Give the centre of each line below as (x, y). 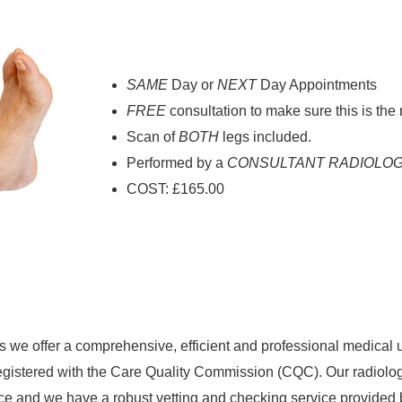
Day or (192, 84)
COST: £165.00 (175, 188)
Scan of (153, 136)
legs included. (265, 136)
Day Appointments (317, 84)
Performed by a (177, 162)
